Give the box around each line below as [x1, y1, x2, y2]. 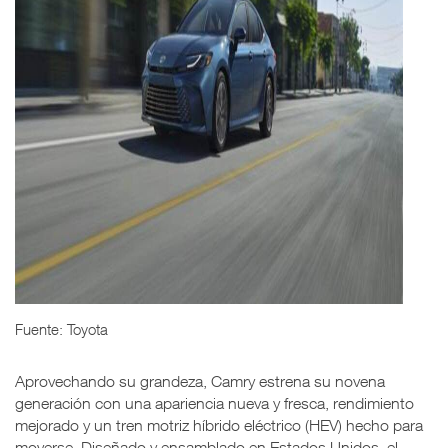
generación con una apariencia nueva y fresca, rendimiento [15, 393, 414, 412]
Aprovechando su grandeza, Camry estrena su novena [15, 371, 385, 390]
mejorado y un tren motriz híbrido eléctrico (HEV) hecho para [15, 415, 423, 434]
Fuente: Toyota [15, 319, 108, 338]
